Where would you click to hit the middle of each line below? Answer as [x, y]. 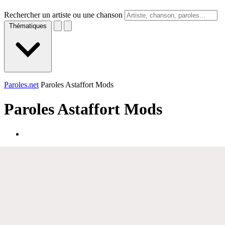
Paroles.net [21, 85]
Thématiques [28, 26]
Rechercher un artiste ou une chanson [63, 15]
